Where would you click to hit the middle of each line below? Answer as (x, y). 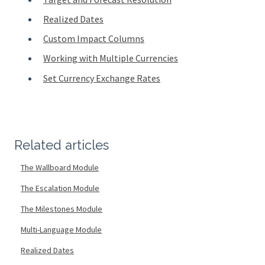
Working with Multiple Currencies (111, 58)
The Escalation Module (60, 188)
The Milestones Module (62, 209)
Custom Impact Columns (94, 39)
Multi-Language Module (62, 229)
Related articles (62, 145)
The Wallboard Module (60, 167)
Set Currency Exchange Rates (102, 78)
